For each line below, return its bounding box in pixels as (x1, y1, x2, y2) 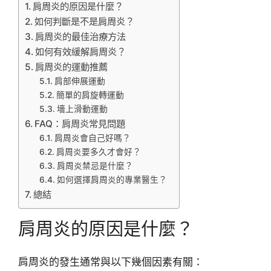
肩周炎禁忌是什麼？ (56, 160, 133, 171)
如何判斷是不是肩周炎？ (34, 15, 135, 27)
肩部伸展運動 (54, 76, 105, 86)
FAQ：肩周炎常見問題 (34, 117, 126, 129)
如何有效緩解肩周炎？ (35, 45, 126, 57)
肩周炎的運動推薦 (35, 60, 108, 73)
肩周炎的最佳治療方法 (35, 30, 126, 42)
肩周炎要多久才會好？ (56, 146, 141, 157)
